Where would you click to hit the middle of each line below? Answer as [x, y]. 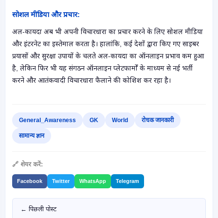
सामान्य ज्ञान [32, 136]
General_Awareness [47, 120]
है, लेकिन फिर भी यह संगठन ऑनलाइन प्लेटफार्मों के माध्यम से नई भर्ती [102, 68]
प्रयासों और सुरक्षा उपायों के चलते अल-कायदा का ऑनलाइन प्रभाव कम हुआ [108, 56]
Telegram [127, 181]
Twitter [61, 181]
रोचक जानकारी [158, 120]
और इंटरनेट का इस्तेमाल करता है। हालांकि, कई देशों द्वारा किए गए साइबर [106, 44]
